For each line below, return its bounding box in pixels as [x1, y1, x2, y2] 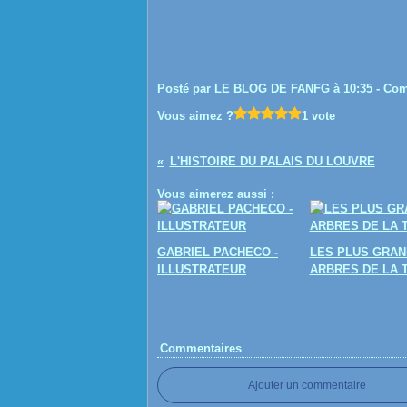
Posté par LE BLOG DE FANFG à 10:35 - [157, 82, 383, 95]
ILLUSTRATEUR [157, 263, 246, 276]
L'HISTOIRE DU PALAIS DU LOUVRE [169, 154, 375, 168]
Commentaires [160, 342, 242, 355]
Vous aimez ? [157, 109, 233, 123]
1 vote [302, 109, 335, 123]
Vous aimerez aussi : [157, 187, 274, 201]
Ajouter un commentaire [248, 379, 366, 392]
